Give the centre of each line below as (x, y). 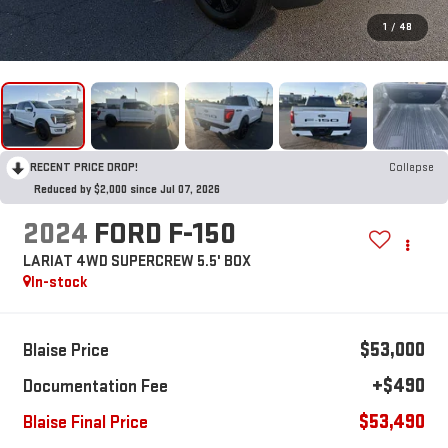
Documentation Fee (95, 387)
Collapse (411, 167)
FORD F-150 (164, 234)
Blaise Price (65, 351)
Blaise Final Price (85, 423)
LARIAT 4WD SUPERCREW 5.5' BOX (136, 262)
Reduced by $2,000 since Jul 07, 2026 (127, 189)
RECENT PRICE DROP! (84, 167)
